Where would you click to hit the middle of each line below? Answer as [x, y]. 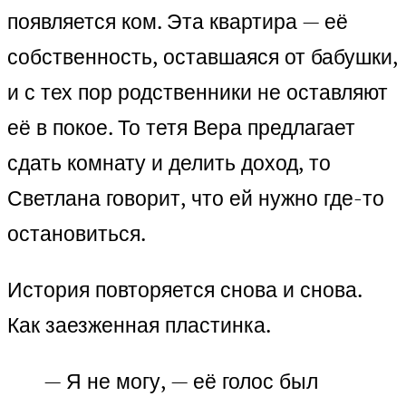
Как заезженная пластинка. [139, 325]
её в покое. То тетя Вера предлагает [181, 128]
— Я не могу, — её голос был [181, 382]
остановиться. [77, 234]
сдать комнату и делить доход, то [169, 163]
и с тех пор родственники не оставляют [198, 92]
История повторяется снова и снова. [184, 290]
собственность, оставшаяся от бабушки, [203, 57]
